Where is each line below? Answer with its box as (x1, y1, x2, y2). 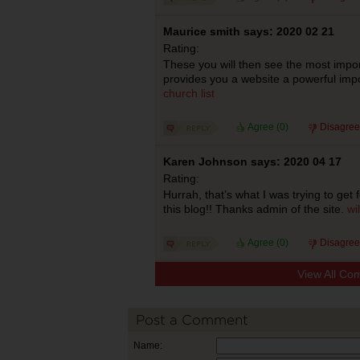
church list (162, 87, 215, 100)
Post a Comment (136, 313, 248, 327)
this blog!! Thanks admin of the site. (162, 202, 347, 215)
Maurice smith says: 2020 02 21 (162, 25, 334, 38)
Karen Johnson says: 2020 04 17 (162, 155, 342, 168)
